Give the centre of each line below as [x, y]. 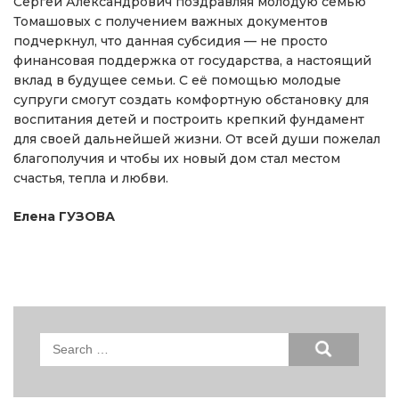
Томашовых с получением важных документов [171, 21]
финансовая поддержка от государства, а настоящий [192, 61]
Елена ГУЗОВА [64, 216]
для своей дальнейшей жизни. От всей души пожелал [197, 139]
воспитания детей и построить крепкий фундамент [189, 119]
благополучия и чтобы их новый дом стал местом [177, 159]
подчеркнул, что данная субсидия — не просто [171, 41]
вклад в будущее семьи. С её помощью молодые [177, 80]
